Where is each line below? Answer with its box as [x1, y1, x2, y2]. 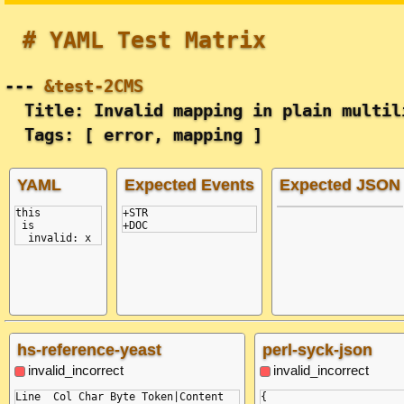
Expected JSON [280, 175, 400, 194]
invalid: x [15, 231, 91, 244]
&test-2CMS [44, 76, 143, 96]
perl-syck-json [262, 341, 372, 360]
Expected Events [124, 175, 254, 194]
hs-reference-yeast [17, 341, 161, 360]
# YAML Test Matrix [23, 27, 266, 54]
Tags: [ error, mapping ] [5, 124, 262, 144]
